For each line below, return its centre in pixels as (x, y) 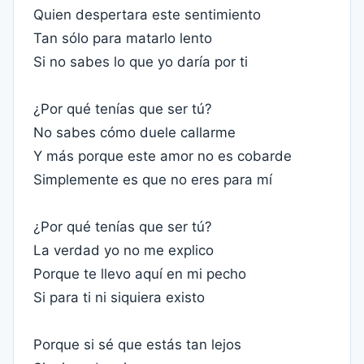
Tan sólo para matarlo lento (123, 38)
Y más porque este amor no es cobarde (162, 156)
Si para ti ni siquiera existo (119, 297)
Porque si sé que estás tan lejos (137, 344)
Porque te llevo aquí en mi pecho (140, 274)
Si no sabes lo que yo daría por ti (141, 62)
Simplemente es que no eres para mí (153, 180)
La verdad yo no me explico (123, 250)
